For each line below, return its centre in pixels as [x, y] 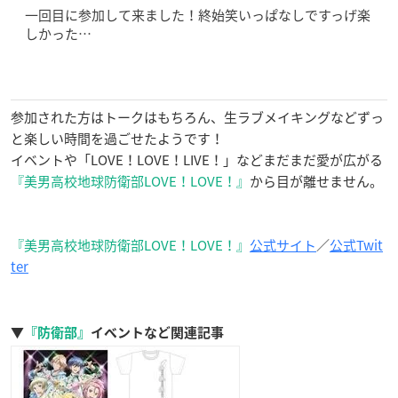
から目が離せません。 [316, 181]
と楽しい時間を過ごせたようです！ [117, 138]
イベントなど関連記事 [157, 332]
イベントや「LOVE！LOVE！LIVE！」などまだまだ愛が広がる [197, 159]
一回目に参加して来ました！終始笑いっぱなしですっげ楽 [198, 15]
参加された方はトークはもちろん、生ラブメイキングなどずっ [197, 117]
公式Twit [356, 245]
